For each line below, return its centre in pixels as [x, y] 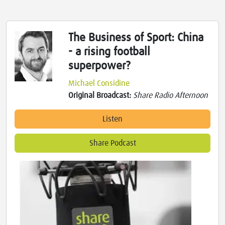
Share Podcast [113, 143]
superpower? [99, 66]
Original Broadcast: [101, 96]
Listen [113, 119]
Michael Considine [99, 84]
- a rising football [109, 52]
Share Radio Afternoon [171, 96]
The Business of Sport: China [136, 38]
